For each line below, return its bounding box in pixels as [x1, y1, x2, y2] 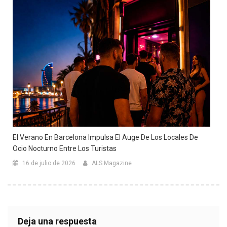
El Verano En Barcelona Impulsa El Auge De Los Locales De [13, 133, 198, 141]
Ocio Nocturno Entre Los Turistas [13, 144, 117, 153]
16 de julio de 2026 [22, 159, 75, 167]
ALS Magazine [92, 159, 132, 167]
